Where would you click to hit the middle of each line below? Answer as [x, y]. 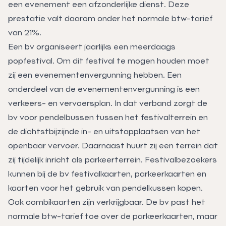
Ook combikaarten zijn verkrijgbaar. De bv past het [107, 202]
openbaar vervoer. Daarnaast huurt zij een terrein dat [113, 145]
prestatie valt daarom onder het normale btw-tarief [110, 18]
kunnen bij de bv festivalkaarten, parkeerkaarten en [107, 174]
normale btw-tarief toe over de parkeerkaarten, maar [113, 216]
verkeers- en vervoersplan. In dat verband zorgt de [108, 103]
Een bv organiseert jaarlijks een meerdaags [92, 46]
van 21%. [25, 32]
